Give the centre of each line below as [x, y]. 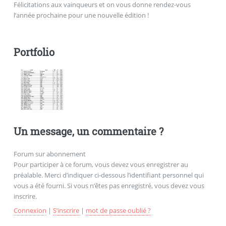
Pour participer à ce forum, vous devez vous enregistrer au [101, 164]
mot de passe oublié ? [118, 210]
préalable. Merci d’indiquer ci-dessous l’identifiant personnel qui [108, 175]
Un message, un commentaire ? [88, 131]
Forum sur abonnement [49, 154]
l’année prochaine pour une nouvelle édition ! [81, 15]
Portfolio [34, 52]
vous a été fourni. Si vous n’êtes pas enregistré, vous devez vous [109, 185]
